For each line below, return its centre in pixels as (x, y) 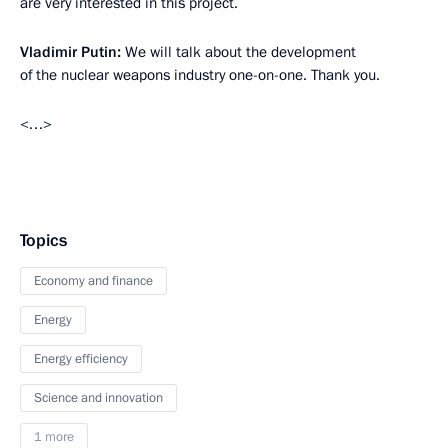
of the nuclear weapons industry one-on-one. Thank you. (200, 75)
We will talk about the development (238, 52)
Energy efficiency (81, 359)
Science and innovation (98, 398)
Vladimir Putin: (70, 52)
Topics (43, 241)
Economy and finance (93, 281)
